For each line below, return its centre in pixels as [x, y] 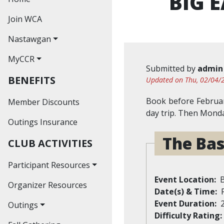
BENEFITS [32, 80]
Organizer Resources [47, 185]
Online [36, 91]
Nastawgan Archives [62, 59]
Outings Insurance [43, 122]
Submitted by [172, 68]
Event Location [184, 179]
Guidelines [43, 143]
